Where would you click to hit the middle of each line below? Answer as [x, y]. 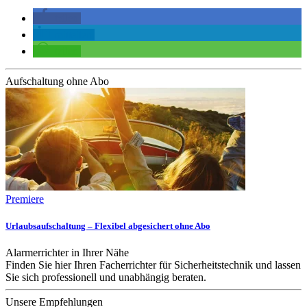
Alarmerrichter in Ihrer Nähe [67, 253]
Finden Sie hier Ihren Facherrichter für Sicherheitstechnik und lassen [153, 265]
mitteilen [73, 35]
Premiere [25, 199]
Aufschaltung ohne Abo [57, 82]
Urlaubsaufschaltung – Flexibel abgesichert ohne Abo [108, 226]
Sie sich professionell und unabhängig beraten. [106, 278]
